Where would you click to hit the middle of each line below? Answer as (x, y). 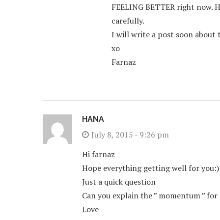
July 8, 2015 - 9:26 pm (130, 135)
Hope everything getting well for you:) (151, 168)
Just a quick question (119, 182)
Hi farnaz (98, 154)
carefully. (128, 21)
